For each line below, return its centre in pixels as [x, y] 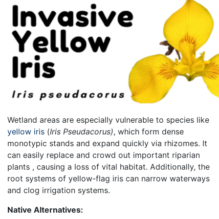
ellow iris [28, 131]
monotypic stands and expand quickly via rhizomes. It [107, 143]
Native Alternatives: [46, 209]
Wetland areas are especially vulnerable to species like [108, 120]
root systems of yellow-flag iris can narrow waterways [109, 178]
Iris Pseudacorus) [82, 131]
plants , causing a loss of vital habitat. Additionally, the [109, 166]
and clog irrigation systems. [60, 190]
